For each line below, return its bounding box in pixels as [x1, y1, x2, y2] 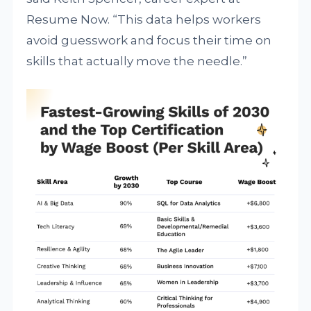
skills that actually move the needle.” [26, 54, 248, 68]
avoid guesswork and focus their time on [26, 33, 272, 47]
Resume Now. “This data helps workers [26, 12, 262, 26]
